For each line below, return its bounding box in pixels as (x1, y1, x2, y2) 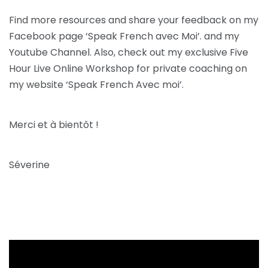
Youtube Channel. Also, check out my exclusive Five (9, 45, 248, 60)
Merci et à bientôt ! (9, 118, 99, 132)
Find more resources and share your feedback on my (9, 13, 258, 28)
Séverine (9, 158, 50, 172)
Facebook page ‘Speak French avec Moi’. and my (9, 29, 239, 44)
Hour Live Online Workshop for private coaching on (9, 62, 247, 76)
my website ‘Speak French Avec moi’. (9, 78, 184, 92)
